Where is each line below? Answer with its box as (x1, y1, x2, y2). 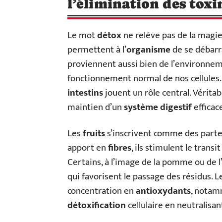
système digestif (124, 100, 192, 115)
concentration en (67, 183, 136, 199)
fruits (83, 126, 105, 141)
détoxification (67, 198, 126, 213)
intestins (67, 85, 103, 101)
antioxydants (136, 183, 191, 199)
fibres (108, 140, 131, 156)
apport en (67, 140, 108, 156)
